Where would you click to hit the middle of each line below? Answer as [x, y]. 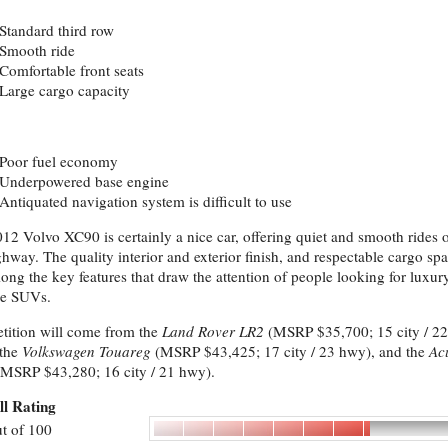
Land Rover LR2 [213, 330]
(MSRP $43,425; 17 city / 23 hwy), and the [290, 350]
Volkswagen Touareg [86, 350]
